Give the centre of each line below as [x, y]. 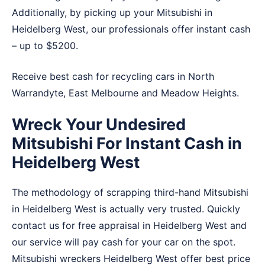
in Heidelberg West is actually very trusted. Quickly [126, 209]
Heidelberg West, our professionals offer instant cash [131, 29]
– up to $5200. [45, 46]
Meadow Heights [199, 93]
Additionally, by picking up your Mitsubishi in [112, 13]
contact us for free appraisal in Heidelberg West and [129, 226]
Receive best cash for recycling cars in [100, 77]
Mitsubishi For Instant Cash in [127, 144]
